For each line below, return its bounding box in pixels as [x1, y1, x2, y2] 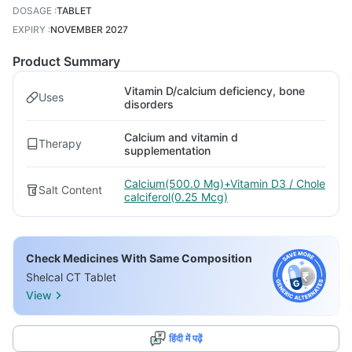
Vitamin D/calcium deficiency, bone [124, 84, 305, 97]
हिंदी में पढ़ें [169, 332, 202, 344]
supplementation [124, 144, 211, 157]
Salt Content [38, 183, 102, 196]
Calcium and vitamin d [124, 130, 238, 144]
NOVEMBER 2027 [50, 24, 128, 35]
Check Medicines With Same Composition [26, 251, 252, 265]
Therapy [38, 137, 82, 150]
